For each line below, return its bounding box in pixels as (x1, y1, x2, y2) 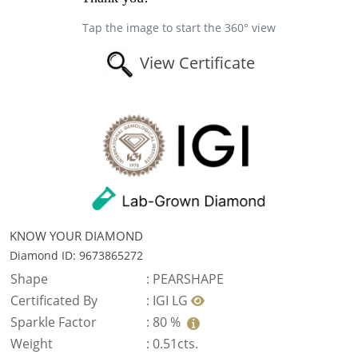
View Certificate (135, 52, 255, 74)
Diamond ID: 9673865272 (10, 248, 143, 263)
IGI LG (153, 292, 191, 309)
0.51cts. (153, 335, 198, 352)
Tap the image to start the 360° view (82, 20, 276, 35)
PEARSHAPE (153, 270, 224, 288)
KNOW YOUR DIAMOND (10, 228, 143, 244)
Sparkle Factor (10, 313, 97, 331)
